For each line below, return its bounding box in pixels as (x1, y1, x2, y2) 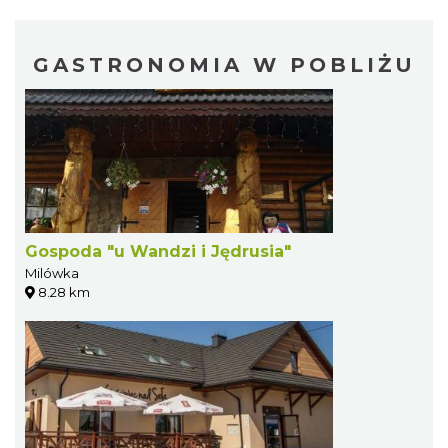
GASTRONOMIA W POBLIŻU (32, 53, 416, 78)
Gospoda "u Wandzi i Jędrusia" (25, 242, 291, 262)
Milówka (25, 265, 79, 282)
